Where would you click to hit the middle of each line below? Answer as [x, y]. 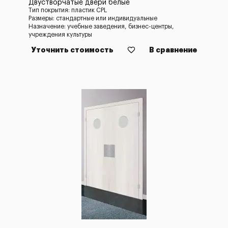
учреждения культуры [60, 35]
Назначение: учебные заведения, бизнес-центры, [101, 26]
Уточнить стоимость [72, 50]
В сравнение [173, 50]
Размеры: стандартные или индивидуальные [93, 18]
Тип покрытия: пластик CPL [68, 10]
